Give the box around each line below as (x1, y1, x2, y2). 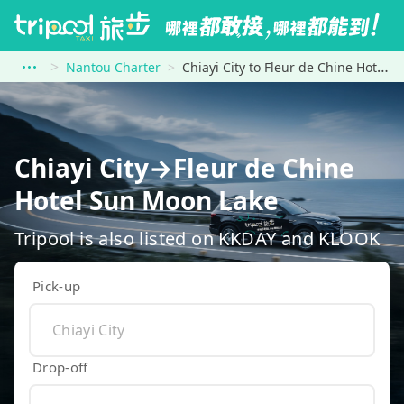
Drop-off (32, 357, 88, 376)
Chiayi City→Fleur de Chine (14, 151, 354, 185)
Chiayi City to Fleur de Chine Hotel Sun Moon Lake (182, 59, 377, 76)
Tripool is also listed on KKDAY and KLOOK (14, 225, 381, 251)
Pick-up (32, 276, 81, 295)
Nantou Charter (66, 59, 161, 76)
